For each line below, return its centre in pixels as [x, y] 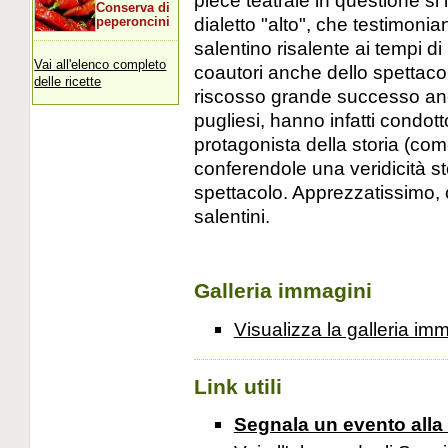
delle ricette [68, 81]
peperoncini [133, 21]
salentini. [231, 216]
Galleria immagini [282, 291]
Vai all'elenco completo [100, 64]
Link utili [237, 386]
